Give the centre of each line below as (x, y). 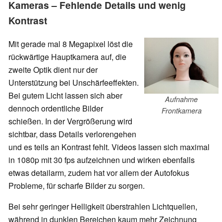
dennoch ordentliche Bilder (56, 109)
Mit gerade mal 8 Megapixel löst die (71, 44)
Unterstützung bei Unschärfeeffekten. (74, 83)
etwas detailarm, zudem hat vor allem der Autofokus (99, 173)
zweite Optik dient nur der (53, 70)
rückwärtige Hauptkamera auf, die (67, 57)
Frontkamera (181, 111)
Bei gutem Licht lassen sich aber (65, 96)
